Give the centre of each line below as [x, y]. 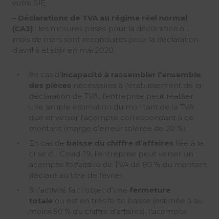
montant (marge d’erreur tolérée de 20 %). [108, 129]
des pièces [50, 86]
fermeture [150, 190]
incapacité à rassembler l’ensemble [131, 75]
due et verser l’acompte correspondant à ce [111, 118]
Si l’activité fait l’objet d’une [79, 190]
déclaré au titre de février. [76, 175]
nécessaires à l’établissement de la [136, 86]
